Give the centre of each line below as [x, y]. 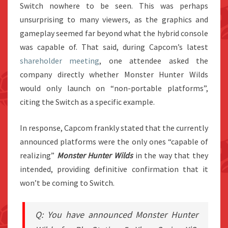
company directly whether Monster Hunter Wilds [114, 75]
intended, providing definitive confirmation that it [114, 169]
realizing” [38, 155]
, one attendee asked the [154, 61]
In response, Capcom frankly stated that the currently [114, 128]
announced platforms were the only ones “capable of [114, 142]
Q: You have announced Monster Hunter [117, 215]
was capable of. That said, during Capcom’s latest [114, 47]
